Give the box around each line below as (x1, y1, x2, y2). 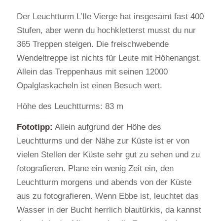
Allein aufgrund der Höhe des (52, 122, 161, 132)
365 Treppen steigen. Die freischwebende (16, 39, 169, 49)
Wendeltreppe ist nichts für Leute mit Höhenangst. (16, 53, 201, 63)
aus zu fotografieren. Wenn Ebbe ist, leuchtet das (16, 191, 199, 201)
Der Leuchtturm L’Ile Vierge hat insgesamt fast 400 (16, 11, 204, 21)
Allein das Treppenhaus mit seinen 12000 (16, 67, 168, 76)
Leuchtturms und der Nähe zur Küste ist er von (16, 136, 189, 146)
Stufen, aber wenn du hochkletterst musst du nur (16, 25, 196, 35)
